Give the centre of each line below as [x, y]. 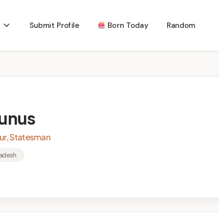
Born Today [127, 25]
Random [181, 25]
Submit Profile [54, 25]
